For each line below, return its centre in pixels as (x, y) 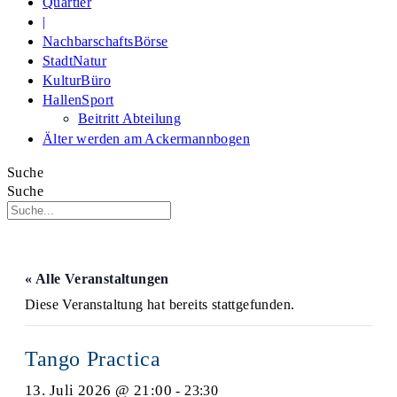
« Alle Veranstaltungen (97, 279)
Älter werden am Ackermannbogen (146, 139)
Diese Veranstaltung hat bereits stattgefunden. (160, 304)
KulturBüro (77, 80)
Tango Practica (93, 359)
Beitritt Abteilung (130, 118)
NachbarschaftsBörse (105, 41)
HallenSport (78, 100)
